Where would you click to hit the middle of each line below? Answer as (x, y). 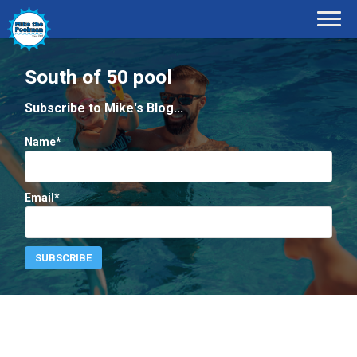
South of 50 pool (98, 77)
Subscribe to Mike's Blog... (104, 108)
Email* (42, 198)
